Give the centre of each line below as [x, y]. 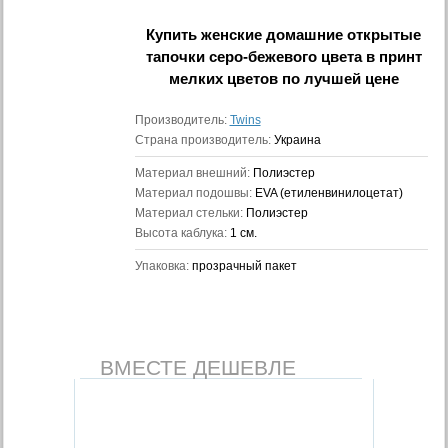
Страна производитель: [204, 140]
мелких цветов [223, 78]
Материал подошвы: [194, 193]
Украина [297, 140]
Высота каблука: [182, 233]
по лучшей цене [338, 78]
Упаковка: [163, 266]
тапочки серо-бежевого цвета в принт [283, 56]
